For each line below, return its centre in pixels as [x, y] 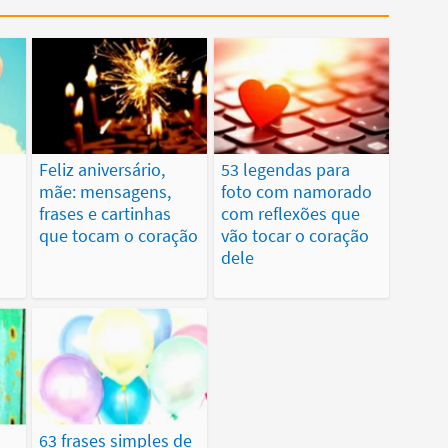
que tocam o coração [119, 236]
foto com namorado [296, 192]
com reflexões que [290, 214]
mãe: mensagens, [105, 192]
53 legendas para [285, 170]
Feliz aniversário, [102, 170]
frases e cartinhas [105, 214]
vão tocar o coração [294, 236]
